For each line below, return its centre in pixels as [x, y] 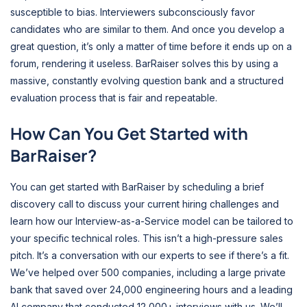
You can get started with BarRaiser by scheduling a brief [137, 187]
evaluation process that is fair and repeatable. [114, 97]
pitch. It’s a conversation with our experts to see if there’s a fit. [150, 256]
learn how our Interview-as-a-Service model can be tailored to [152, 221]
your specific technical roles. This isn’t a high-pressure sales [147, 238]
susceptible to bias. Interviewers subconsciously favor [133, 12]
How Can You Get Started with [129, 134]
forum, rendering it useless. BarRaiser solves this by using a [144, 63]
